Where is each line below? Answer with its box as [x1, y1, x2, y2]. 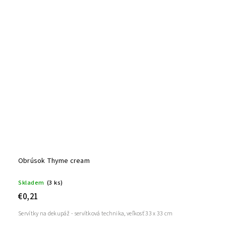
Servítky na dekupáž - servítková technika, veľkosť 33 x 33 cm [18, 209, 173, 218]
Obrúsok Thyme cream [18, 156, 90, 166]
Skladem [18, 178, 44, 187]
